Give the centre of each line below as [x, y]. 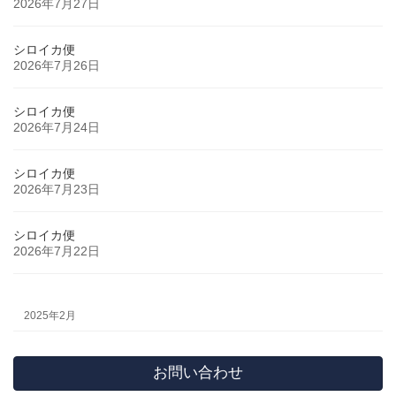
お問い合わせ [198, 373]
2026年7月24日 [57, 128]
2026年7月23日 [57, 190]
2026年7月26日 [57, 66]
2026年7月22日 [57, 251]
